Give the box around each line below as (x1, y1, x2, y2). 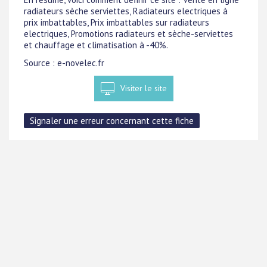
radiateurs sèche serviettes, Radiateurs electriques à (24, 5, 228, 17)
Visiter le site (120, 82, 167, 94)
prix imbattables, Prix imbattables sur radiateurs (24, 17, 209, 28)
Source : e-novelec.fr (24, 57, 104, 69)
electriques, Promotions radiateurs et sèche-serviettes (24, 28, 233, 39)
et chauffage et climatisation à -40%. (24, 39, 168, 51)
